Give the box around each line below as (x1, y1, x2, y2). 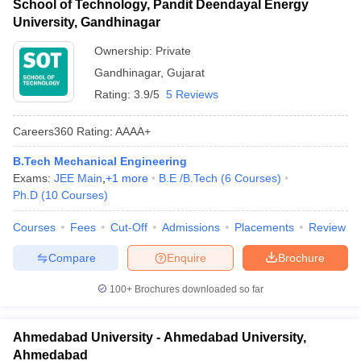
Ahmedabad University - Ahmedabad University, (13, 330, 306, 344)
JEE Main (54, 172, 102, 185)
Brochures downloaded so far (132, 284, 263, 295)
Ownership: (94, 44, 156, 57)
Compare (48, 251, 96, 264)
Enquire (167, 251, 206, 264)
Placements (234, 221, 294, 234)
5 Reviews (166, 88, 218, 101)
